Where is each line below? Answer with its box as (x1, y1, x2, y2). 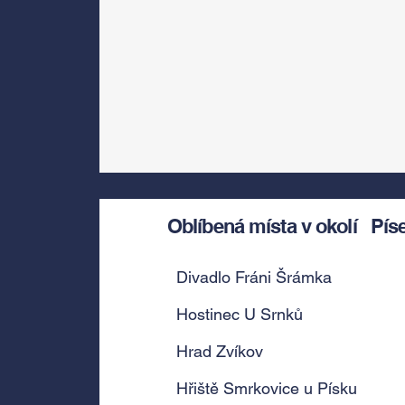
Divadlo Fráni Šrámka (176, 268, 332, 287)
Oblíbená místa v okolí (167, 214, 357, 238)
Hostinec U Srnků (176, 305, 303, 324)
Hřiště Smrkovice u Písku (176, 379, 357, 398)
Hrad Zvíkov (176, 342, 263, 361)
